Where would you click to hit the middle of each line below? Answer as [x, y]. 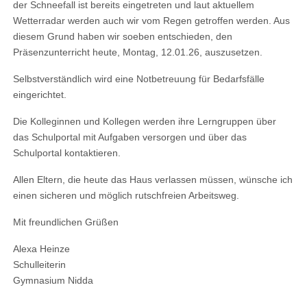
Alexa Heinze [42, 249]
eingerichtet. [40, 95]
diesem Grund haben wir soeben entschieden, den [123, 37]
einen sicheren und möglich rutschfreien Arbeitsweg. [126, 196]
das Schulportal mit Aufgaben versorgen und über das [130, 137]
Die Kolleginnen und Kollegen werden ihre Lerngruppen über [145, 122]
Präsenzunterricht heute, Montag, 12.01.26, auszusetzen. [138, 52]
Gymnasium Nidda [53, 281]
